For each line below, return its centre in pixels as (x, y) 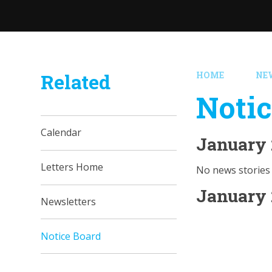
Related (76, 82)
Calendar (61, 133)
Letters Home (72, 167)
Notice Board (71, 236)
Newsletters (69, 201)
